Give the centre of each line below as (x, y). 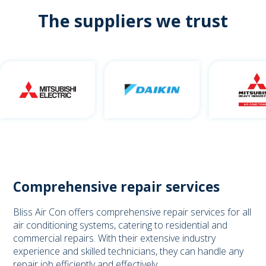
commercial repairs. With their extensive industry (115, 238)
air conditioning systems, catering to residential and (121, 225)
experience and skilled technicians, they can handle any (129, 251)
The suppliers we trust (133, 21)
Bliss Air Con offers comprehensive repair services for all (132, 212)
